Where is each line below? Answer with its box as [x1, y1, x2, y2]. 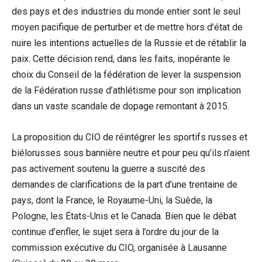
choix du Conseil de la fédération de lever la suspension [12, 68, 241, 80]
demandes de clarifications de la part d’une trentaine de [12, 178, 237, 190]
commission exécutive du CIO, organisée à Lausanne [12, 242, 227, 253]
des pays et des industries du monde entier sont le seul [12, 5, 240, 17]
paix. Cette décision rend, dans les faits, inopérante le [12, 53, 230, 64]
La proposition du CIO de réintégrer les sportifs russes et [12, 131, 247, 143]
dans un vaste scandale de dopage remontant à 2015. [12, 100, 229, 112]
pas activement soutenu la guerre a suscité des [12, 163, 205, 174]
